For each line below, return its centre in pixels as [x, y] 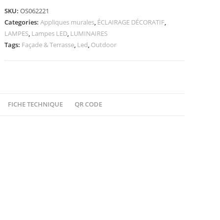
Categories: [23, 22]
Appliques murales [68, 22]
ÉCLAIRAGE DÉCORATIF [131, 22]
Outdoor [104, 45]
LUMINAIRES [89, 33]
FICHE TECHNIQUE [35, 104]
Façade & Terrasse [48, 45]
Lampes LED [50, 33]
